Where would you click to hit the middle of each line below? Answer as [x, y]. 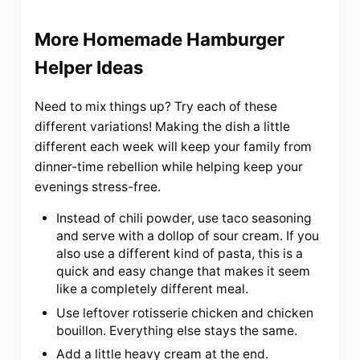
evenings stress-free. [97, 186]
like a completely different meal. [153, 288]
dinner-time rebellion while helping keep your [168, 166]
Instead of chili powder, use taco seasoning [184, 218]
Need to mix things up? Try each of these [155, 106]
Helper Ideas [89, 67]
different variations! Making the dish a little [162, 126]
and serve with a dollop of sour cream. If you [188, 235]
